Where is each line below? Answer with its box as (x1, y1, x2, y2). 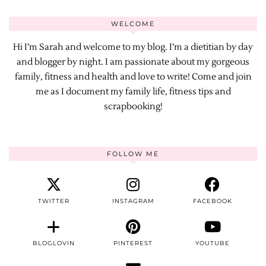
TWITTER (37, 197, 69, 205)
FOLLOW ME (107, 149, 159, 158)
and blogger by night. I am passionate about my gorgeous (17, 56, 249, 68)
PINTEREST (113, 239, 153, 247)
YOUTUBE (195, 239, 230, 247)
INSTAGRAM (112, 197, 154, 205)
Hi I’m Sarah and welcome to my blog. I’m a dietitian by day (13, 41, 253, 53)
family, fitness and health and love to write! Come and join (14, 71, 252, 83)
